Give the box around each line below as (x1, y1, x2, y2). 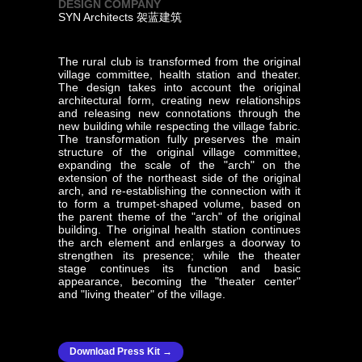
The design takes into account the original (58, 81, 301, 94)
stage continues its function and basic (58, 262, 301, 275)
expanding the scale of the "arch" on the (58, 158, 301, 171)
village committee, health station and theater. (58, 68, 301, 81)
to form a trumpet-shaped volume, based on (58, 197, 301, 210)
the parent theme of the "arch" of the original (58, 210, 301, 223)
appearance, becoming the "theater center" (58, 275, 301, 288)
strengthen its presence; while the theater (58, 249, 301, 262)
